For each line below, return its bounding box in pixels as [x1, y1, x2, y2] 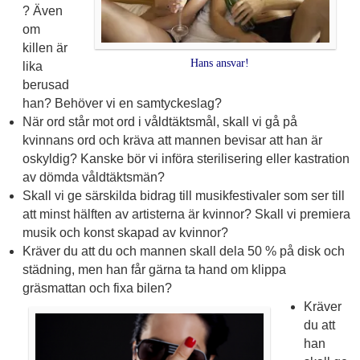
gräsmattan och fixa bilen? [22, 281, 172, 296]
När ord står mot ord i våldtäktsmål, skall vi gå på [22, 115, 297, 129]
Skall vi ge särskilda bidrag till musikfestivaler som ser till [22, 189, 345, 203]
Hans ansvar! [190, 56, 249, 69]
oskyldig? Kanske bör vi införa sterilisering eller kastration [22, 152, 350, 166]
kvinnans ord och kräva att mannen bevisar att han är [22, 133, 322, 148]
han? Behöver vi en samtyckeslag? [22, 96, 222, 111]
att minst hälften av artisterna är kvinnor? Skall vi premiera [22, 207, 350, 222]
